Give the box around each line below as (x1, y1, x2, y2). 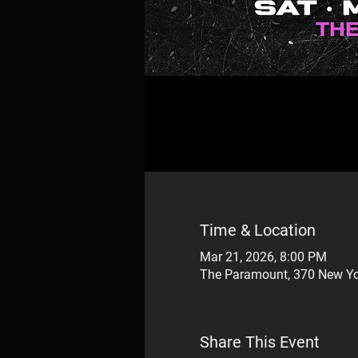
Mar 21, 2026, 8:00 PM (199, 249, 327, 265)
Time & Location (199, 221, 316, 240)
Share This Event (199, 332, 320, 352)
